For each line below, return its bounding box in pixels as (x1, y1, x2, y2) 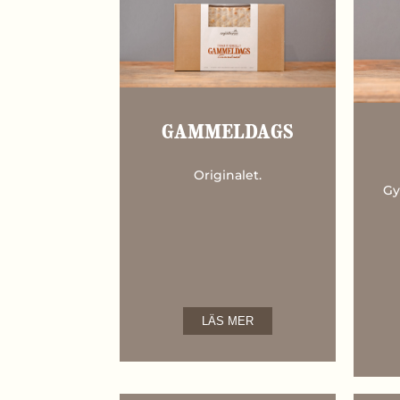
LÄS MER (202, 314, 254, 329)
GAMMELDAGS (162, 123, 295, 145)
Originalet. (194, 167, 262, 184)
